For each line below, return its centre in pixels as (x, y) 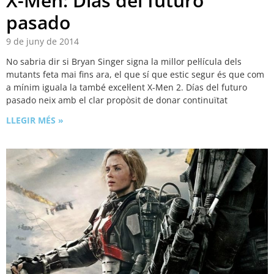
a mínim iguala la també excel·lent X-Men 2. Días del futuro (127, 87)
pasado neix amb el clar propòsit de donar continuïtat (117, 100)
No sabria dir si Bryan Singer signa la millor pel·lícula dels (124, 62)
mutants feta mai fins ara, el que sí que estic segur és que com (135, 75)
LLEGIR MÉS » (35, 120)
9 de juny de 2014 (43, 42)
